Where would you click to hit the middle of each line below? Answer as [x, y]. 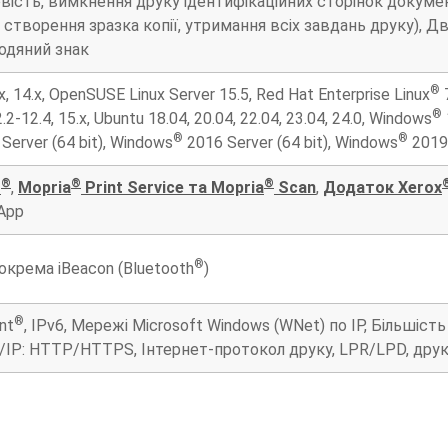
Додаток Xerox [382, 187]
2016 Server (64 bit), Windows [290, 142]
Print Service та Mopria [172, 187]
